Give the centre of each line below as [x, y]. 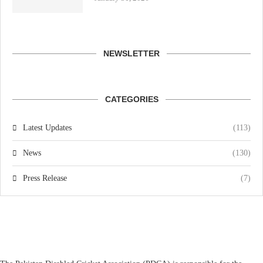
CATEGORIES [131, 99]
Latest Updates [47, 128]
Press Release [45, 178]
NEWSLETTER [131, 53]
